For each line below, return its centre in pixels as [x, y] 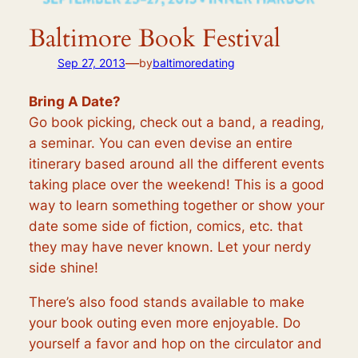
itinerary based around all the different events [176, 164]
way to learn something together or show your [176, 206]
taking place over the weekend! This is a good [176, 185]
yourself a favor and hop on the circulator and [175, 343]
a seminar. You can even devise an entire [160, 143]
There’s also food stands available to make [166, 302]
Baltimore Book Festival [154, 38]
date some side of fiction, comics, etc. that [165, 227]
